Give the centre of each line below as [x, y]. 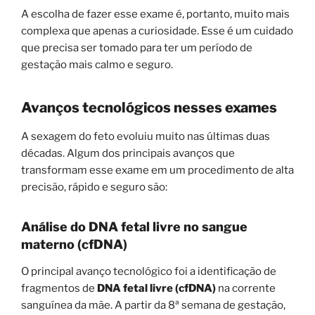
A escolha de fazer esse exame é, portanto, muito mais [155, 14]
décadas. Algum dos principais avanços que [128, 154]
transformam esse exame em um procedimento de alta [157, 171]
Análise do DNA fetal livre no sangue [134, 227]
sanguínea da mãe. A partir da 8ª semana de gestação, [153, 305]
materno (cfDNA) [74, 245]
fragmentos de [59, 288]
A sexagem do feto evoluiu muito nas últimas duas [146, 137]
